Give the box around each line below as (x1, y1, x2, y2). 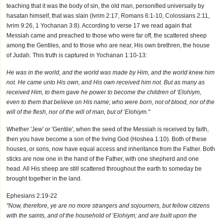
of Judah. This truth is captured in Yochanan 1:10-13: (6, 52, 147, 59)
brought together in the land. (6, 175, 82, 182)
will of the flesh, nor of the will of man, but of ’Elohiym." (6, 109, 150, 115)
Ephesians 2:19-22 (6, 192, 57, 199)
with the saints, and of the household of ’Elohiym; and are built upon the (6, 212, 197, 219)
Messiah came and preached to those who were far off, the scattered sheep (6, 32, 207, 39)
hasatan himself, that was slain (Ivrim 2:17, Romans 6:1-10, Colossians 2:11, (6, 12, 210, 19)
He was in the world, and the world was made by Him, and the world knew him (6, 69, 215, 76)
